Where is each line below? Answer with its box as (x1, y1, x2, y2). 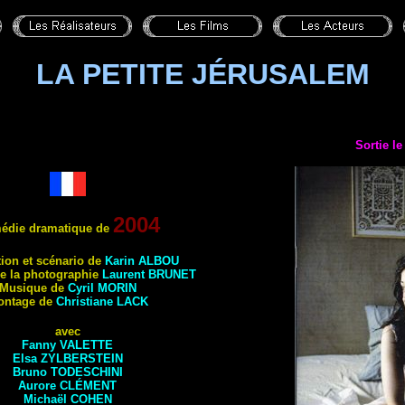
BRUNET (148, 268, 196, 281)
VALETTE (60, 338, 113, 352)
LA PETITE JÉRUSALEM (35, 58, 370, 90)
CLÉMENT (60, 379, 117, 392)
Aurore (18, 379, 60, 392)
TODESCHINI (50, 365, 123, 379)
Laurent (102, 268, 148, 281)
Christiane (55, 295, 117, 308)
